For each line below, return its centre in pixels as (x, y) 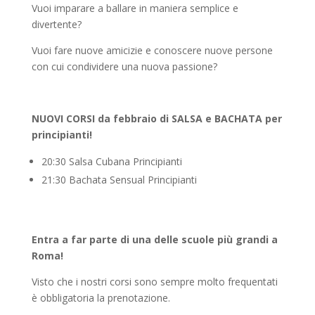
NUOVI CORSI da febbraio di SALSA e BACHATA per (156, 118)
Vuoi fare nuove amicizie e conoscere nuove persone (152, 50)
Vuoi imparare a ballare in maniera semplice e (135, 8)
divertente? (56, 24)
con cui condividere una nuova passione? (124, 66)
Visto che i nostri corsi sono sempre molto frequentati (154, 282)
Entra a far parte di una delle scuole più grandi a (154, 239)
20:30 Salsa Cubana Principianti (111, 161)
